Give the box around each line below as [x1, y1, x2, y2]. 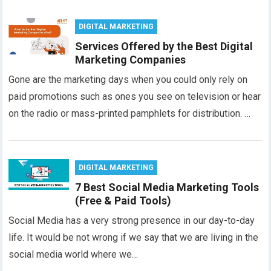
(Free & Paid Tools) [75, 194, 172, 207]
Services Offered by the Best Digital [75, 40, 253, 53]
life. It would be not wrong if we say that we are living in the [8, 232, 259, 243]
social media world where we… [8, 249, 139, 260]
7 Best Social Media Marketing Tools [75, 181, 260, 194]
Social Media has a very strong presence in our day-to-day [8, 215, 255, 226]
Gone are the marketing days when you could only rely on [8, 74, 248, 85]
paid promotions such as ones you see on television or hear [8, 91, 261, 102]
